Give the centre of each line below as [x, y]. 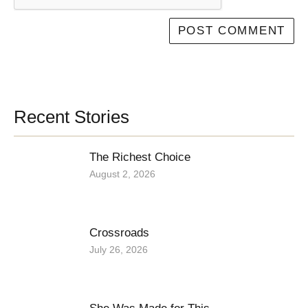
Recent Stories [71, 117]
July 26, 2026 [119, 249]
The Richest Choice [140, 157]
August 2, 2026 [122, 174]
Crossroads [119, 232]
